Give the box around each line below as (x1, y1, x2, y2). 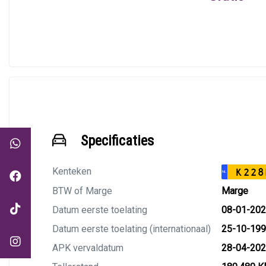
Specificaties (81, 132, 154, 149)
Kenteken (52, 166, 91, 177)
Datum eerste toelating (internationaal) (52, 223, 211, 235)
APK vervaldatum (52, 242, 123, 254)
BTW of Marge (52, 185, 112, 197)
